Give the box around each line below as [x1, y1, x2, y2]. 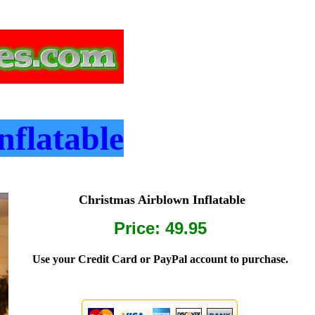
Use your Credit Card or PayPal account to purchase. [32, 253, 288, 266]
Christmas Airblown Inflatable [75, 193, 245, 207]
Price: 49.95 [113, 219, 207, 238]
